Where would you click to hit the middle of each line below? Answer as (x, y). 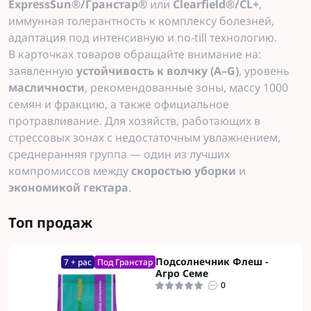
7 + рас (78, 262)
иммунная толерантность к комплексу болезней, (141, 21)
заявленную (42, 71)
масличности (47, 87)
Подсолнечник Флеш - (212, 261)
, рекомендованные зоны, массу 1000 (186, 87)
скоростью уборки (184, 171)
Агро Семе (182, 273)
